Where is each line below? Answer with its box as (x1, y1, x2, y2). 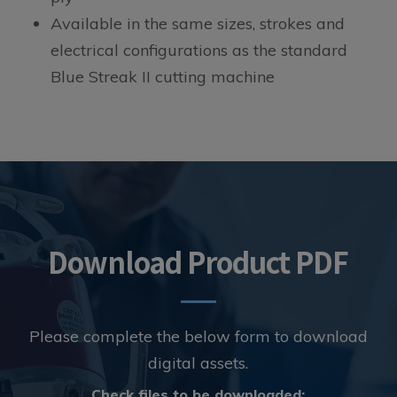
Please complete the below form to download (28, 325, 368, 346)
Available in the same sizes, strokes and (50, 13, 345, 35)
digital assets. (148, 352, 249, 373)
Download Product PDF (48, 241, 349, 283)
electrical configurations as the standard (50, 40, 347, 61)
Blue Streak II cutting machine (50, 66, 275, 88)
